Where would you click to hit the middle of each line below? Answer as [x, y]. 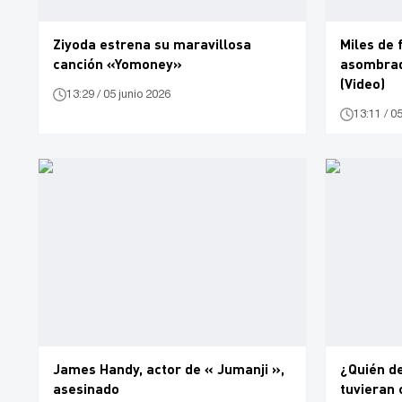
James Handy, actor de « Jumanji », [169, 368]
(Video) [363, 83]
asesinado [86, 388]
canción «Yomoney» [118, 64]
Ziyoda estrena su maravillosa [152, 44]
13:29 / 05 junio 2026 [118, 94]
